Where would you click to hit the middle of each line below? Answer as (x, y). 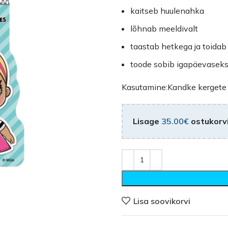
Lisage (147, 121)
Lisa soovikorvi (162, 201)
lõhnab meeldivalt (164, 28)
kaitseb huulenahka (167, 11)
